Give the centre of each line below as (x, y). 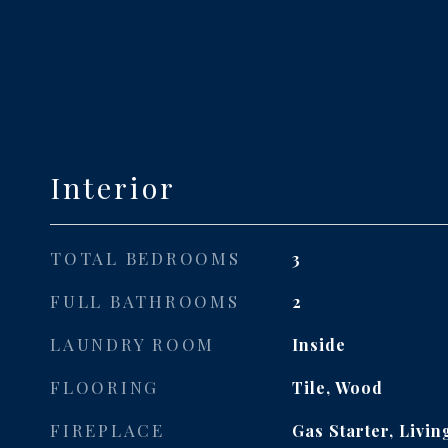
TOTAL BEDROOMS (145, 258)
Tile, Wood (337, 387)
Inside (318, 344)
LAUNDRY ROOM (132, 344)
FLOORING (104, 387)
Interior (113, 187)
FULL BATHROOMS (145, 301)
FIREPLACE (107, 430)
